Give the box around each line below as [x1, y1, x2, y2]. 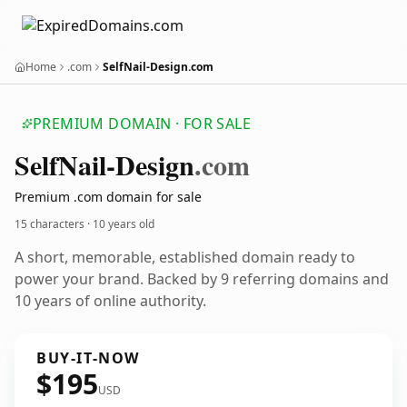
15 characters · [15, 216, 93, 232]
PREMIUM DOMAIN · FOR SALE [33, 114, 251, 134]
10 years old [93, 216, 154, 232]
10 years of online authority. [15, 291, 206, 311]
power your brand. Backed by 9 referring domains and [15, 269, 389, 289]
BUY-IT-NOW [36, 348, 140, 368]
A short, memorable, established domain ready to [15, 247, 355, 267]
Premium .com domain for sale [15, 188, 202, 205]
